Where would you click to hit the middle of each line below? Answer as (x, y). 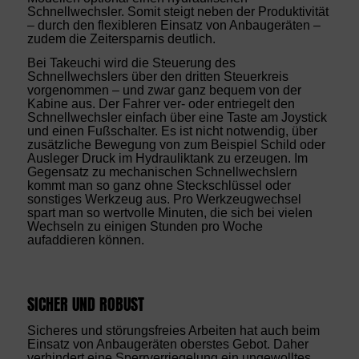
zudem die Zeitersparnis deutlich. (121, 38)
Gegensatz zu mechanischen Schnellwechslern (162, 172)
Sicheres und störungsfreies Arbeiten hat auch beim (173, 331)
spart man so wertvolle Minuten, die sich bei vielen (169, 213)
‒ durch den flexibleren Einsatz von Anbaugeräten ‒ (173, 25)
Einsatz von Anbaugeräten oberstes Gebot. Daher (167, 345)
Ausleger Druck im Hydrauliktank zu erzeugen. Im (167, 159)
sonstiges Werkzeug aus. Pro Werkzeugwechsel (164, 200)
